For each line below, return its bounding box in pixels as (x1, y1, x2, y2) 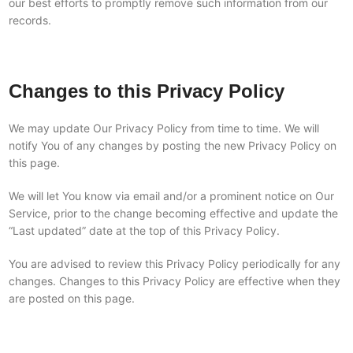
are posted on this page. (8, 292, 135, 305)
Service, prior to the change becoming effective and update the (8, 206, 338, 220)
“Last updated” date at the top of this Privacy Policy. (8, 224, 280, 237)
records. (8, 13, 51, 27)
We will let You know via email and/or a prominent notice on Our (8, 189, 334, 203)
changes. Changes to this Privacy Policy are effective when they (8, 274, 340, 288)
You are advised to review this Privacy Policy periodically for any (8, 257, 340, 270)
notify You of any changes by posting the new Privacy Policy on (8, 139, 336, 152)
